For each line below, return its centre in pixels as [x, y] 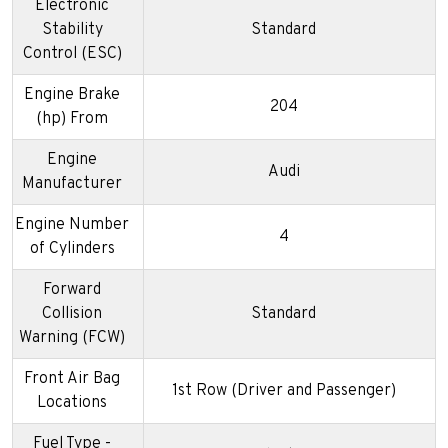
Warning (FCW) [72, 337]
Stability [72, 29]
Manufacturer [72, 183]
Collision [72, 313]
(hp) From [72, 118]
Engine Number [72, 224]
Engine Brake [72, 94]
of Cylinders [72, 248]
